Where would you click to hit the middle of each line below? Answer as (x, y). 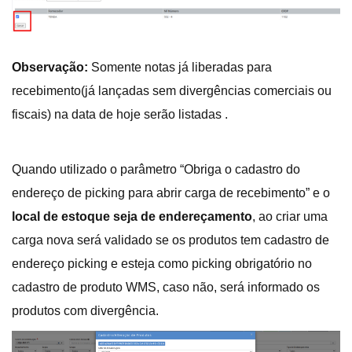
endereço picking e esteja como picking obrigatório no (162, 263)
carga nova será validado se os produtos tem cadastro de (170, 240)
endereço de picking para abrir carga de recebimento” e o (171, 192)
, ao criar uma (290, 216)
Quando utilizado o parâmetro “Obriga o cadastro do (156, 169)
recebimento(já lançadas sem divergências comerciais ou (172, 90)
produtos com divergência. (85, 310)
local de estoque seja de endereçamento (132, 216)
